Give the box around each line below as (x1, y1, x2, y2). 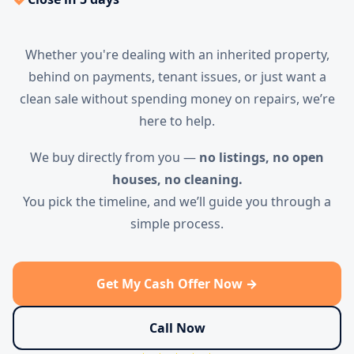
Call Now (149, 318, 205, 337)
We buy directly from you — (30, 149, 199, 166)
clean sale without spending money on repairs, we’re (19, 90, 335, 107)
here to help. (139, 112, 215, 130)
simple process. (130, 215, 224, 232)
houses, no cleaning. (111, 171, 243, 188)
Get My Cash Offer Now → (96, 274, 258, 292)
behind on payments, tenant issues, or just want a (28, 68, 326, 85)
